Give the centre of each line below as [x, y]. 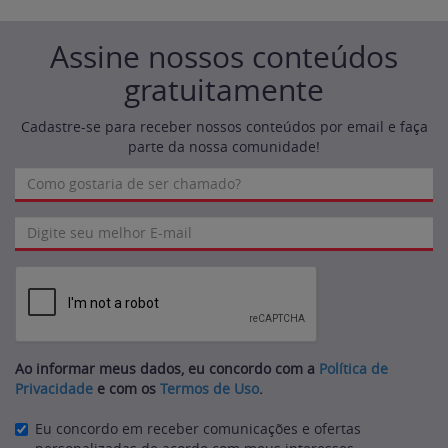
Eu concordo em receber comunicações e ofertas [198, 428]
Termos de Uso [209, 388]
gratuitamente [224, 89]
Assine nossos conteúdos [224, 56]
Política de [353, 368]
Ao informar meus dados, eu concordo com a [167, 368]
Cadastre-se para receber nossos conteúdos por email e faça [224, 126]
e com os [126, 388]
